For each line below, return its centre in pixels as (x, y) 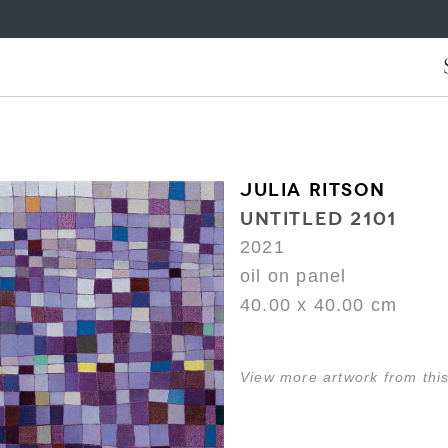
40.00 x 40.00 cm (319, 305)
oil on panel (293, 276)
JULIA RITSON (313, 189)
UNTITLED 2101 (318, 218)
